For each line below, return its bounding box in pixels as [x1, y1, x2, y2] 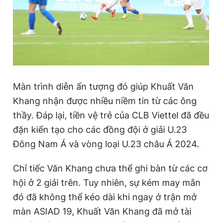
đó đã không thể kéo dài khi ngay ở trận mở [13, 192, 197, 202]
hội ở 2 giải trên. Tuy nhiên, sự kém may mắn [13, 177, 201, 188]
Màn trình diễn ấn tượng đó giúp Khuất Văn [13, 81, 194, 92]
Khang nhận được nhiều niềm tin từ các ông [13, 96, 197, 106]
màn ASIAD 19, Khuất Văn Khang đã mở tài [13, 206, 191, 217]
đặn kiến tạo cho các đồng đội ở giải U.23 [13, 124, 187, 135]
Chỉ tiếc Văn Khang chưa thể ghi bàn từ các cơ [13, 163, 208, 173]
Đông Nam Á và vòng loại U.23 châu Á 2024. [13, 139, 199, 149]
